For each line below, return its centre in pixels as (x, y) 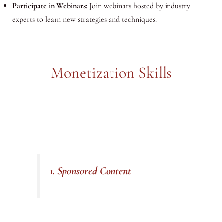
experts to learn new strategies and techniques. (84, 19)
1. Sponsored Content (91, 171)
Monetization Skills (111, 72)
